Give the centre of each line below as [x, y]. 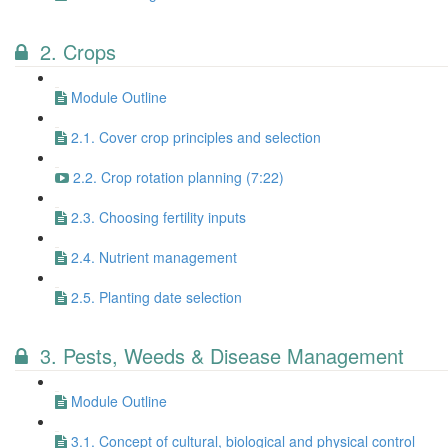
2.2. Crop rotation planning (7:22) [178, 177]
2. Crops [78, 51]
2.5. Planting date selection [156, 297]
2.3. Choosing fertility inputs [158, 217]
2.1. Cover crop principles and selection [196, 137]
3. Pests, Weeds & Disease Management [222, 355]
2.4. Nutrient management [154, 257]
